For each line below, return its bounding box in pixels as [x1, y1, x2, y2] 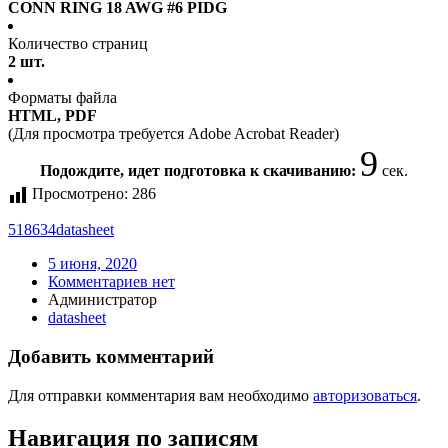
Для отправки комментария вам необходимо [8, 386, 313, 404]
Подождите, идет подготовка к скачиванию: [40, 162, 360, 180]
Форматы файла [8, 89, 117, 107]
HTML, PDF [8, 107, 97, 125]
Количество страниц [8, 35, 148, 53]
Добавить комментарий [8, 346, 214, 368]
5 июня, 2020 [48, 255, 137, 273]
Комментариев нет [48, 273, 175, 291]
